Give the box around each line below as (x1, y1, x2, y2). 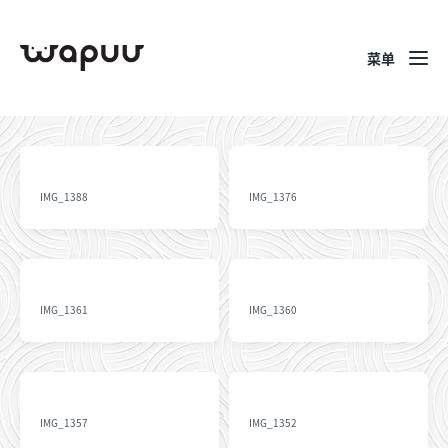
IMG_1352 (249, 415, 297, 430)
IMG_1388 (40, 189, 88, 204)
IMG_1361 (40, 302, 88, 317)
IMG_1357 (40, 415, 88, 430)
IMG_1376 (249, 189, 297, 204)
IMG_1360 (249, 302, 297, 317)
